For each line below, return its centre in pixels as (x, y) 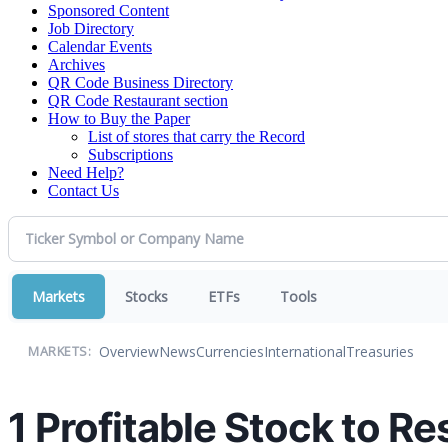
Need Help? (86, 172)
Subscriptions (130, 154)
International (305, 352)
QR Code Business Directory (140, 82)
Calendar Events (100, 46)
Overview (129, 352)
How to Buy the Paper (119, 118)
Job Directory (91, 28)
